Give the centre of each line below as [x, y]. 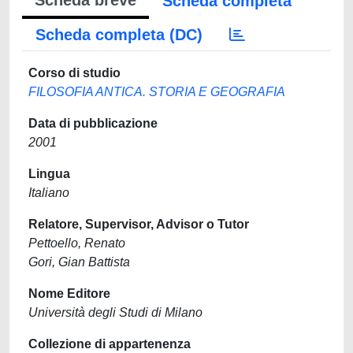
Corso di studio [74, 73]
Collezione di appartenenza [110, 344]
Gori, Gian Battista [79, 262]
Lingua [49, 174]
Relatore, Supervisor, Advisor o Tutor [139, 224]
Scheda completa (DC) [119, 35]
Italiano [49, 193]
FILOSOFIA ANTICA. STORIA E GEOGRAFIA [157, 92]
